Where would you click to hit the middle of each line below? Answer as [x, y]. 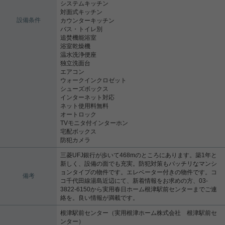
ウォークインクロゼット [93, 80]
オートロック [78, 114]
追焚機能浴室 [78, 37]
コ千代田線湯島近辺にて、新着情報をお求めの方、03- [134, 181]
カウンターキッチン [87, 20]
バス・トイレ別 [81, 29]
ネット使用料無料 [84, 106]
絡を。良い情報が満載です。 [99, 198]
